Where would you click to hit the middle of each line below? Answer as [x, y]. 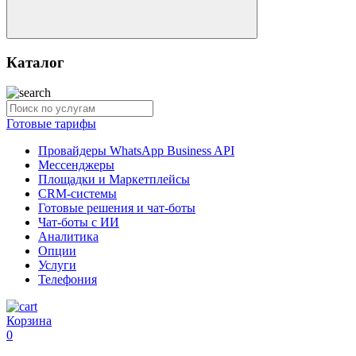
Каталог [35, 62]
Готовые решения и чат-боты [117, 208]
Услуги [57, 265]
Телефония [68, 280]
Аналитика [68, 237]
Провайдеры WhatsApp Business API [136, 151]
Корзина [29, 321]
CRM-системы [77, 194]
